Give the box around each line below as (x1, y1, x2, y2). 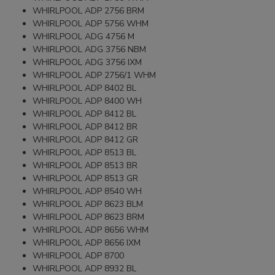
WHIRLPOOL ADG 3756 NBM (33, 43, 147, 55)
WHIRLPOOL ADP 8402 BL (33, 82, 137, 94)
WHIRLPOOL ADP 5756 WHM (33, 17, 149, 29)
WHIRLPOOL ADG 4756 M (33, 30, 135, 42)
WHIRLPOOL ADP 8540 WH (33, 185, 142, 197)
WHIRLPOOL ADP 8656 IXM (33, 236, 141, 249)
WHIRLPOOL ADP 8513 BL (33, 146, 137, 158)
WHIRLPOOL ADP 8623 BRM (33, 211, 145, 223)
